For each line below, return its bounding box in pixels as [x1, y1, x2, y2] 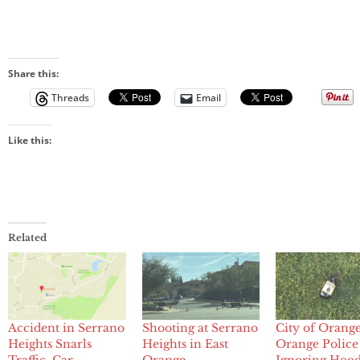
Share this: [8, 67, 59, 81]
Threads [51, 91, 89, 105]
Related [8, 231, 47, 244]
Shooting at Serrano [141, 321, 258, 336]
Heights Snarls [8, 337, 92, 352]
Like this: [8, 133, 51, 148]
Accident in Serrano [8, 321, 125, 336]
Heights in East [141, 337, 228, 352]
